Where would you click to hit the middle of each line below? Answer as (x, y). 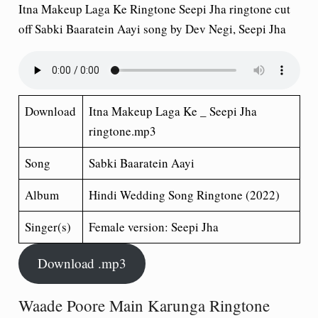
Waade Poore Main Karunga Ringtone (144, 305)
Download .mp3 (82, 263)
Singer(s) (48, 226)
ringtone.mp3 (122, 131)
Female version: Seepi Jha (154, 226)
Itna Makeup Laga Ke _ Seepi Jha (173, 111)
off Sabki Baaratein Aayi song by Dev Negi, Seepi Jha (152, 28)
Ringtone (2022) (238, 194)
